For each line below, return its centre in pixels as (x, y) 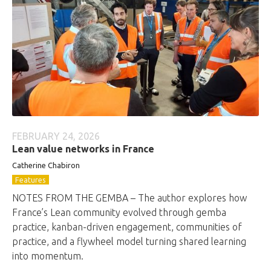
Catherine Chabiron (46, 165)
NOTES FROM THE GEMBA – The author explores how (129, 198)
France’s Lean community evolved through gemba (119, 212)
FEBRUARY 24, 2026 (56, 136)
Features (31, 180)
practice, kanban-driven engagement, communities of (127, 227)
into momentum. (48, 256)
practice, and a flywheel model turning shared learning (129, 241)
